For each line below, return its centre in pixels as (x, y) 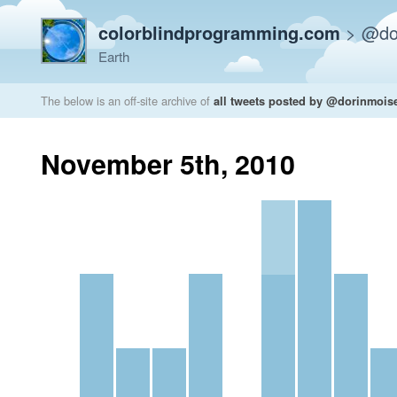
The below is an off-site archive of (127, 101)
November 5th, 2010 (168, 163)
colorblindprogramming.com (219, 32)
